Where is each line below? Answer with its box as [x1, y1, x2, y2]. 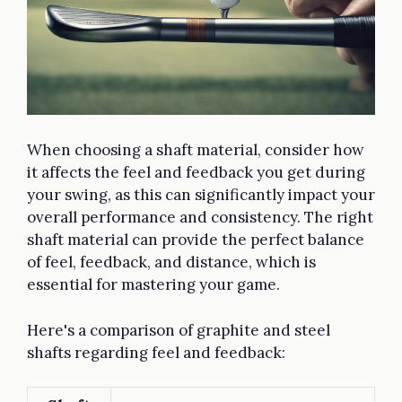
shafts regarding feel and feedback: [27, 342, 285, 363]
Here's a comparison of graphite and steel [27, 319, 330, 340]
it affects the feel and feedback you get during [27, 162, 365, 183]
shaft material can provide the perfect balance [27, 230, 364, 250]
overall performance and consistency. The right [27, 207, 373, 228]
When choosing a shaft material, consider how [27, 140, 364, 161]
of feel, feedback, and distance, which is [27, 252, 316, 273]
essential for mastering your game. [27, 275, 280, 295]
